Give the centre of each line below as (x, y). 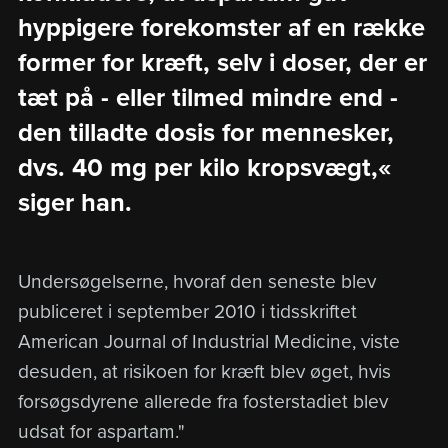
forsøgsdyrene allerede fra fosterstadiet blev (202, 401)
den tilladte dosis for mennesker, (205, 132)
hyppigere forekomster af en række (221, 27)
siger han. (74, 202)
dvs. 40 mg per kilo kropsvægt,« (204, 167)
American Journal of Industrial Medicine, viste (208, 341)
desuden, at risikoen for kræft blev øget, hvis (204, 371)
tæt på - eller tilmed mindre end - (207, 97)
